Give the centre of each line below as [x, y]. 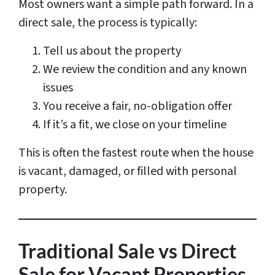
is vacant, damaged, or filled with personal [128, 172]
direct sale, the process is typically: [108, 23]
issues [58, 88]
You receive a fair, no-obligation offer [137, 107]
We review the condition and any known [145, 70]
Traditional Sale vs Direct [127, 251]
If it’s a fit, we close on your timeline [135, 125]
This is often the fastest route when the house [136, 153]
